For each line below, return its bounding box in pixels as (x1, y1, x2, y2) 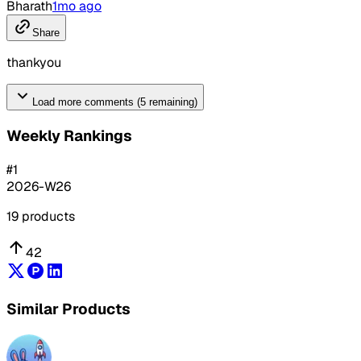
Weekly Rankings (6, 126, 132, 147)
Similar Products (6, 299, 131, 320)
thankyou (6, 54, 61, 72)
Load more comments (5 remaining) (32, 96, 197, 109)
